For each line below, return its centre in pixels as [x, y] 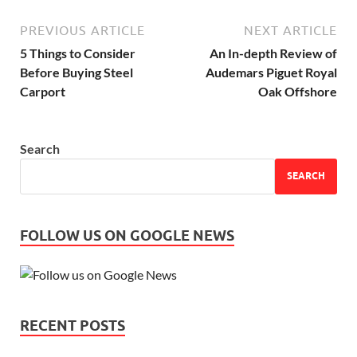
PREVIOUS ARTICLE [82, 30]
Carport [43, 91]
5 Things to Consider [78, 53]
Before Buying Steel [76, 72]
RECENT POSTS [73, 325]
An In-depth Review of [273, 53]
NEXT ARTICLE [290, 30]
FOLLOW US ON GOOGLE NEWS [127, 235]
